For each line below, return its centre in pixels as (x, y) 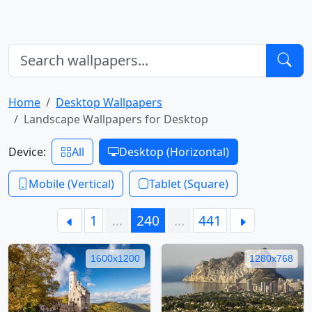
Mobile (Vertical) (71, 184)
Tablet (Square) (189, 184)
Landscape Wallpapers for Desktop (116, 119)
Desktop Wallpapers (109, 102)
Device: (27, 151)
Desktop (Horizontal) (174, 151)
